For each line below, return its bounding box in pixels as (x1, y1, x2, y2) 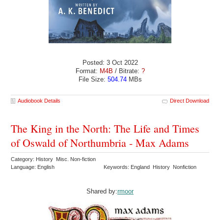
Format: (75, 67, 100, 75)
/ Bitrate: (112, 67, 141, 75)
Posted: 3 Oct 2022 (82, 58, 138, 66)
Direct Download (169, 97, 209, 104)
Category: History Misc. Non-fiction (11, 156, 98, 162)
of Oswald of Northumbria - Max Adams (11, 135, 190, 150)
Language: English (11, 164, 55, 170)
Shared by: (86, 187, 117, 195)
